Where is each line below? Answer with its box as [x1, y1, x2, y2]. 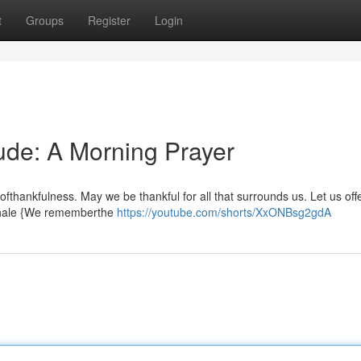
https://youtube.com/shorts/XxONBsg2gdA [117, 204, 331, 220]
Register [88, 12, 131, 28]
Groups [26, 12, 64, 28]
